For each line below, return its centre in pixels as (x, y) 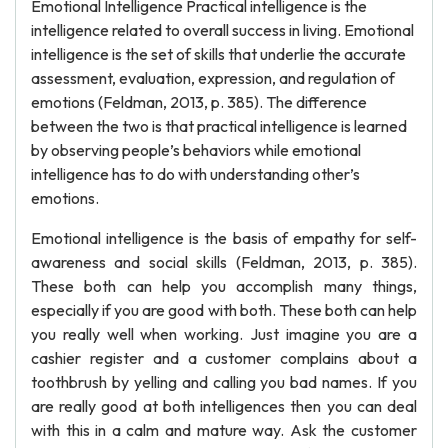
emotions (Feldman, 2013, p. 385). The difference (199, 102)
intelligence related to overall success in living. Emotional (222, 30)
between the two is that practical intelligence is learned (219, 126)
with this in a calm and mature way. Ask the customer (224, 430)
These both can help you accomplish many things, (224, 286)
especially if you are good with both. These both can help (224, 310)
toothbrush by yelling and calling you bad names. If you (224, 382)
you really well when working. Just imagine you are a (224, 334)
